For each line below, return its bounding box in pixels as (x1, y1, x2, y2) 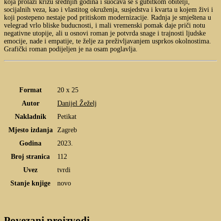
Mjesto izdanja (8, 126, 53, 134)
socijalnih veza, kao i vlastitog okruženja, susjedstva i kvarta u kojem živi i (4, 6, 213, 14)
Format (19, 86, 42, 94)
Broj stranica (11, 153, 50, 161)
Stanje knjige (10, 180, 50, 187)
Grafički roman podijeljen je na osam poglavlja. (4, 45, 138, 53)
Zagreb (57, 126, 77, 134)
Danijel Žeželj (57, 100, 97, 108)
